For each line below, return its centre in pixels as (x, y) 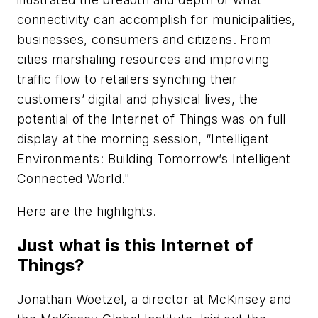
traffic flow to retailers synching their (127, 79)
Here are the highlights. (87, 211)
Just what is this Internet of (135, 245)
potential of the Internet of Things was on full (152, 119)
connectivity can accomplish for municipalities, (157, 20)
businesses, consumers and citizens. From (144, 40)
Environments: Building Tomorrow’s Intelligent (154, 159)
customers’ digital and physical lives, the (138, 99)
